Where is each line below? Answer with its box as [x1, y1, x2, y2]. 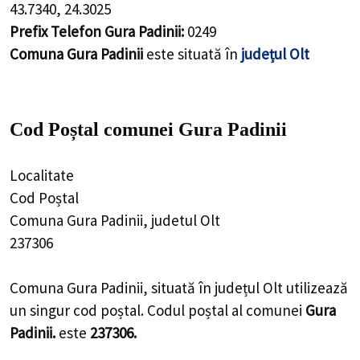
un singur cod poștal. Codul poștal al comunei [10, 301, 305, 321]
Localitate [10, 165, 74, 185]
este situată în [143, 43, 241, 63]
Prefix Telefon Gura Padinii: [10, 21, 184, 41]
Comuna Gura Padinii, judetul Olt [10, 210, 220, 230]
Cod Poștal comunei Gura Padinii [10, 119, 287, 141]
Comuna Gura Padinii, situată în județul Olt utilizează [10, 278, 348, 298]
